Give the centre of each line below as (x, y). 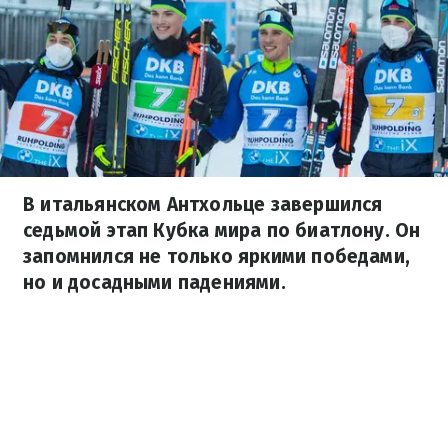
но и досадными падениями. (154, 282)
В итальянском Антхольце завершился (203, 204)
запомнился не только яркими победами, (217, 256)
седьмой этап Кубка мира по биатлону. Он (222, 230)
